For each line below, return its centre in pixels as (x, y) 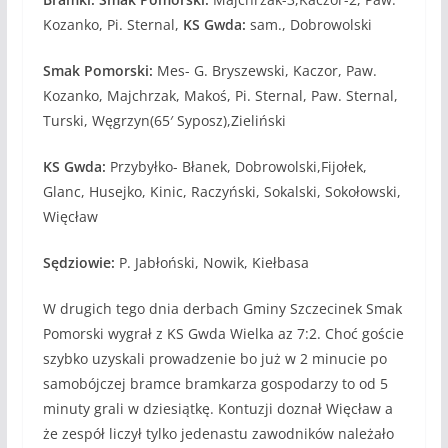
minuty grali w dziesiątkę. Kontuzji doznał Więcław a (217, 408)
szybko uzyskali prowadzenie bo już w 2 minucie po (214, 358)
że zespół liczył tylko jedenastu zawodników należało (218, 433)
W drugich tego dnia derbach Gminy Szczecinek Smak (222, 308)
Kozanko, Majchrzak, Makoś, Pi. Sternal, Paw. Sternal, (220, 95)
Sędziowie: (78, 262)
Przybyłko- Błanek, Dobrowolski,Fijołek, (236, 166)
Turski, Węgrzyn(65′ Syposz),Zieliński (164, 120)
